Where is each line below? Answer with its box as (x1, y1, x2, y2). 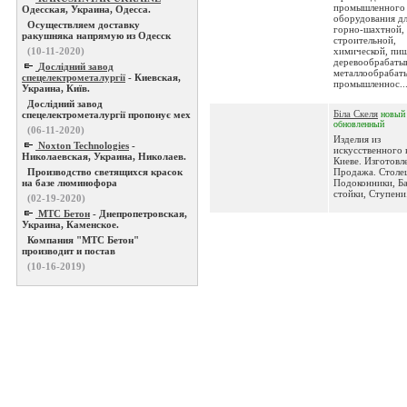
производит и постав (22, 245, 115, 256)
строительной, (333, 35, 396, 45)
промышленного (333, 2, 405, 13)
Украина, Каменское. (22, 219, 119, 230)
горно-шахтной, (333, 24, 404, 35)
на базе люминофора (22, 177, 117, 188)
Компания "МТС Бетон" (27, 234, 139, 245)
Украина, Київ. (22, 83, 90, 94)
